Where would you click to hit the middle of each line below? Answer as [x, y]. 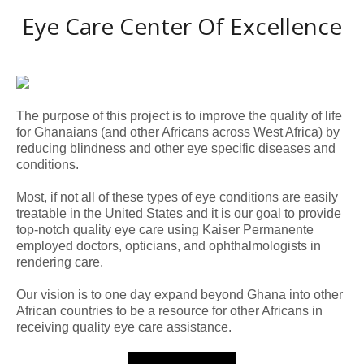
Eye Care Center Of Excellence [182, 26]
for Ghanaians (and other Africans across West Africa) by [178, 132]
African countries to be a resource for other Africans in [170, 311]
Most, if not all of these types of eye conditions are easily [178, 197]
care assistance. [185, 327]
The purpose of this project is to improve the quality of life [180, 116]
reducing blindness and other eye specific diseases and [176, 149]
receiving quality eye [78, 327]
